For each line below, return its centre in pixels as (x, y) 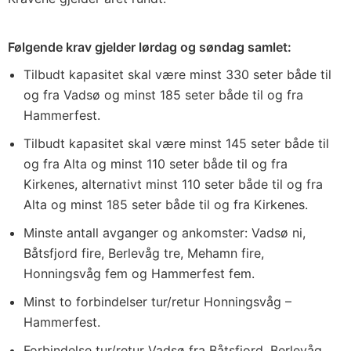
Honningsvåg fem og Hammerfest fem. (139, 273)
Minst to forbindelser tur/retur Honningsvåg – (157, 302)
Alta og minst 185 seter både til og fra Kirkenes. (166, 204)
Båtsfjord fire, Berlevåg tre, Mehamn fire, (144, 253)
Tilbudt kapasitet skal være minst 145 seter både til (176, 143)
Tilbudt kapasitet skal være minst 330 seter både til (177, 74)
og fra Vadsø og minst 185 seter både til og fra (163, 95)
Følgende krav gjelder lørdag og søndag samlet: (150, 47)
